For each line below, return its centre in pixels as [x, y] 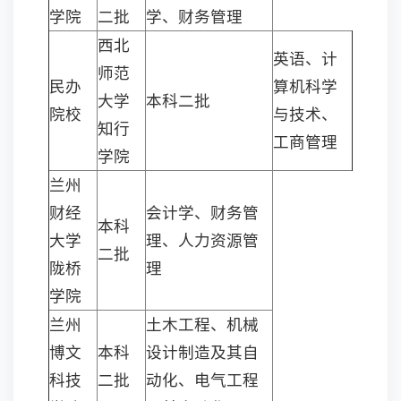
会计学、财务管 [202, 212]
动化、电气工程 [202, 380]
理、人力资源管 [202, 240]
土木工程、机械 [202, 324]
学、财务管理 [194, 16]
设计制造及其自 [202, 352]
